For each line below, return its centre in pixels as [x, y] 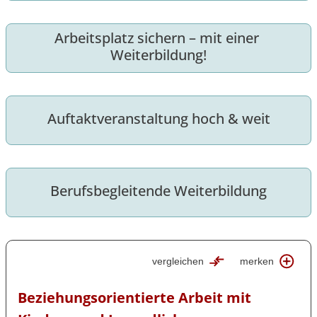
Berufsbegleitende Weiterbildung [158, 191]
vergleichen [178, 261]
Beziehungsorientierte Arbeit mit [134, 298]
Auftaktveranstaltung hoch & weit [158, 119]
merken [257, 261]
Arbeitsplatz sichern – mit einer [157, 38]
